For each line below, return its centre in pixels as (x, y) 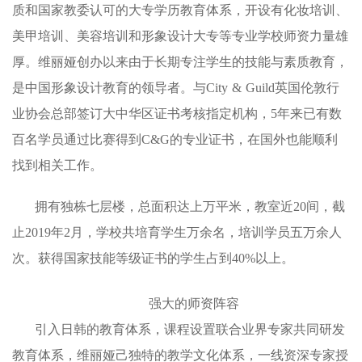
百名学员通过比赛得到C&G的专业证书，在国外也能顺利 (175, 139)
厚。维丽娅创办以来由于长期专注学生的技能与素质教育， (180, 61)
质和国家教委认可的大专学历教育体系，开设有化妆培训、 (180, 10)
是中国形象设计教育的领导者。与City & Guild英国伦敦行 (176, 87)
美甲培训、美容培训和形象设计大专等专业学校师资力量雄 (180, 36)
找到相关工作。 (57, 165)
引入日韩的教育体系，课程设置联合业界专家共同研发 (190, 329)
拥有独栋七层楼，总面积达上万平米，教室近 (164, 206)
